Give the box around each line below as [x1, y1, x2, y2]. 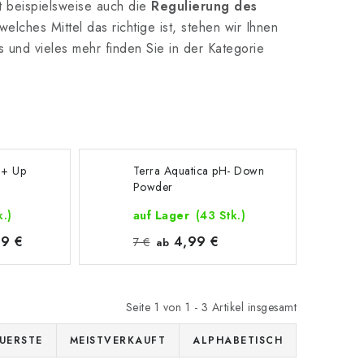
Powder [132, 179, 173, 195]
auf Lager [132, 207, 193, 223]
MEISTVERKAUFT [69, 333, 166, 348]
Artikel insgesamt [208, 299, 297, 315]
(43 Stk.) [195, 207, 246, 223]
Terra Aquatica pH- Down [132, 162, 265, 179]
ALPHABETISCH [193, 333, 283, 348]
